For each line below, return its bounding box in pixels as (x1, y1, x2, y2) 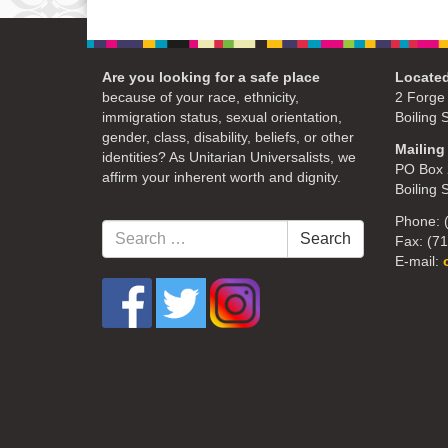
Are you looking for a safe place (102, 70, 320, 86)
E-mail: (394, 254, 443, 270)
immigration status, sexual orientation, (102, 110, 342, 126)
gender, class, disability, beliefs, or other (102, 130, 354, 146)
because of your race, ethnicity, (102, 90, 299, 106)
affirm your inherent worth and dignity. (102, 170, 341, 186)
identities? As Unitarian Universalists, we (102, 150, 356, 166)
